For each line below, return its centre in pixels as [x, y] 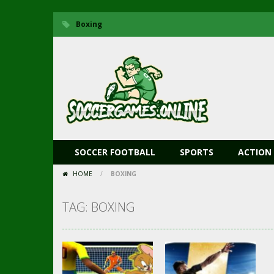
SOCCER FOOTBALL [115, 152]
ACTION [255, 152]
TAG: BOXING [98, 207]
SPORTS [197, 152]
